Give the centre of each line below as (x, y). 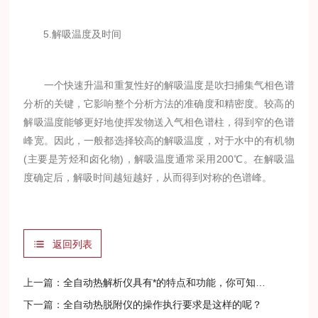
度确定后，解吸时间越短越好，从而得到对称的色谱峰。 (148, 177)
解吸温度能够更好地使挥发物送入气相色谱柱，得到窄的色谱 (159, 122)
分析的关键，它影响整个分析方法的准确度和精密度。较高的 (159, 104)
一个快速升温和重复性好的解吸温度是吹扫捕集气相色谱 (159, 85)
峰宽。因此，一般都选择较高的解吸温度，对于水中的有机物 (159, 141)
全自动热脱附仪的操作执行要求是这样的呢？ (163, 305)
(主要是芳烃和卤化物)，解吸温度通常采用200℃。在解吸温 (159, 159)
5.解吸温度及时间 (73, 34)
